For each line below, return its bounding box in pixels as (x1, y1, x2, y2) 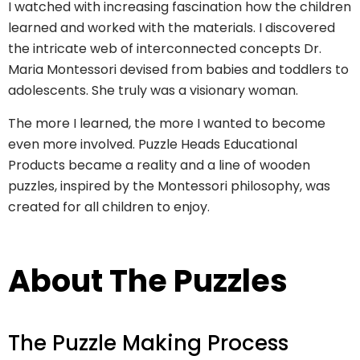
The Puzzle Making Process (8, 328, 288, 358)
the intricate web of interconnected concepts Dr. (8, 39, 321, 58)
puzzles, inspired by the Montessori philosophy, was (8, 176, 330, 195)
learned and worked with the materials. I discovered (8, 18, 335, 37)
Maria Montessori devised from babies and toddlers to (8, 59, 349, 79)
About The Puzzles (8, 259, 288, 302)
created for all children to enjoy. (8, 197, 210, 216)
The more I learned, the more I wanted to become (8, 113, 325, 133)
